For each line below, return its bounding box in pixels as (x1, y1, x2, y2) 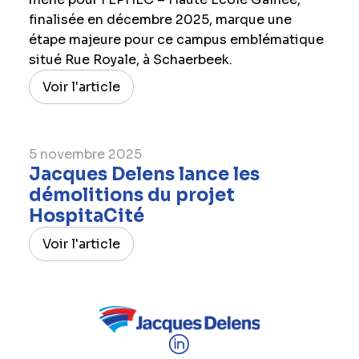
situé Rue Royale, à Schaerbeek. (28, 51, 232, 68)
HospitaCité (28, 205, 144, 227)
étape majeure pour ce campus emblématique (28, 31, 324, 48)
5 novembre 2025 (28, 146, 142, 163)
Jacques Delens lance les (28, 163, 260, 185)
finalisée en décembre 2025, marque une (28, 11, 292, 28)
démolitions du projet (28, 184, 235, 206)
